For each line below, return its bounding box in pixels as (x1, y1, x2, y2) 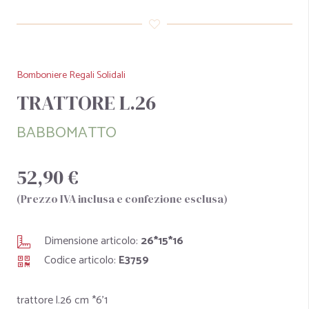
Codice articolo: (43, 251, 119, 270)
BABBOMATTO (17, 120, 117, 146)
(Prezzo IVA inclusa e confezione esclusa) (17, 191, 228, 206)
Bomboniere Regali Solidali (17, 67, 126, 83)
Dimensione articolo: (43, 232, 141, 250)
